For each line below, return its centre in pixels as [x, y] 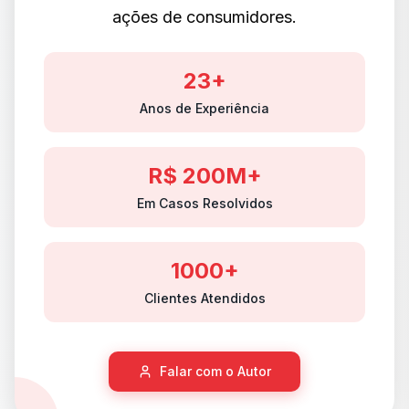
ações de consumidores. [204, 17]
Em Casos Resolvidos [204, 203]
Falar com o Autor [215, 371]
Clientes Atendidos [204, 298]
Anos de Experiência [204, 108]
